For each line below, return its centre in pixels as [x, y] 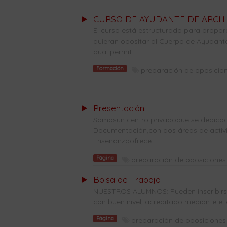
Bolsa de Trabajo [127, 180]
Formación [110, 69]
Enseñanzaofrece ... [125, 141]
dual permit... [115, 52]
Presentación [119, 108]
